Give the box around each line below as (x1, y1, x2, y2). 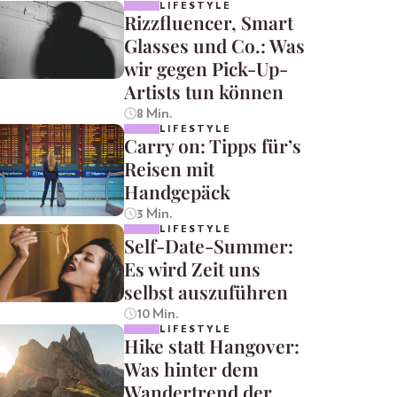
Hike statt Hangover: (124, 333, 300, 359)
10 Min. (136, 307, 179, 322)
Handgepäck (124, 179, 230, 205)
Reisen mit (124, 156, 214, 182)
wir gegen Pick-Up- (124, 56, 288, 82)
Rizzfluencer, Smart (124, 10, 293, 35)
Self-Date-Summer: (124, 233, 293, 259)
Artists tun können (124, 79, 284, 105)
